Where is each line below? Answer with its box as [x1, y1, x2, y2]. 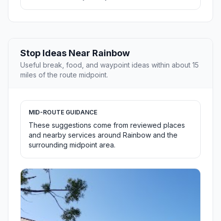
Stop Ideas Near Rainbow [20, 48, 130, 59]
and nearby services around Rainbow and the [29, 131, 178, 140]
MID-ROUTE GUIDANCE [29, 109, 97, 116]
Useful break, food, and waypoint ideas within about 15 [20, 61, 199, 70]
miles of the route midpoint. [20, 71, 108, 79]
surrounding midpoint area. [29, 141, 115, 149]
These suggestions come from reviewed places [29, 121, 185, 130]
